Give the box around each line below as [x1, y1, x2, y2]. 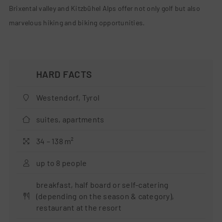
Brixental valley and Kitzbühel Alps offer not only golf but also [8, 4, 200, 13]
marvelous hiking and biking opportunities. [8, 18, 145, 27]
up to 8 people [36, 158, 87, 168]
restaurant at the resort [36, 203, 121, 213]
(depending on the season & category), [36, 191, 174, 201]
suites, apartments [36, 114, 105, 124]
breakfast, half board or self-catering [36, 180, 169, 190]
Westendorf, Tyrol [36, 93, 100, 103]
